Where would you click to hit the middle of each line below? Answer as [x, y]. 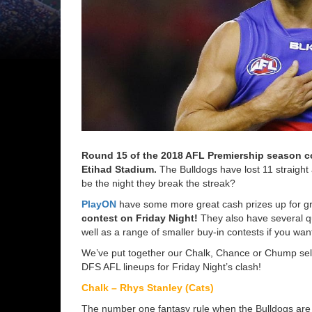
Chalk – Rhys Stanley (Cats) [148, 287]
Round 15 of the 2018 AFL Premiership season [192, 155]
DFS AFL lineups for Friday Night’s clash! [171, 266]
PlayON [99, 204]
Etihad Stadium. [119, 169]
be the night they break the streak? [158, 183]
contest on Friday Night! [140, 218]
